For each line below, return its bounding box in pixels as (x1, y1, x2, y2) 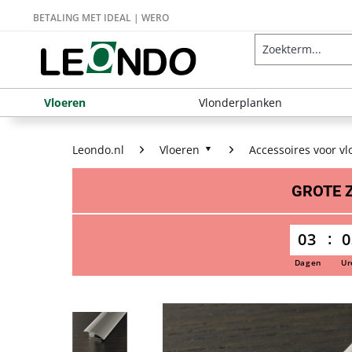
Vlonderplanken (199, 95, 282, 110)
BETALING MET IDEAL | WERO (33, 11, 169, 24)
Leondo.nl (72, 142, 124, 157)
